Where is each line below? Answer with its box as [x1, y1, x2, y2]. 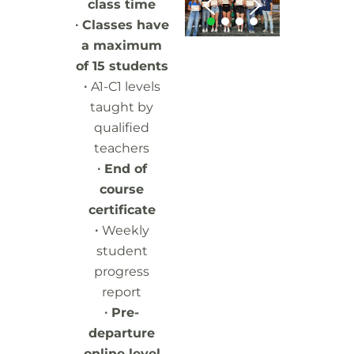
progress [94, 264, 149, 279]
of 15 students [75, 58, 168, 73]
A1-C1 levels [90, 79, 160, 94]
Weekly [101, 223, 149, 238]
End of [104, 161, 147, 176]
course [100, 182, 144, 197]
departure [88, 326, 155, 341]
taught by [90, 100, 153, 115]
